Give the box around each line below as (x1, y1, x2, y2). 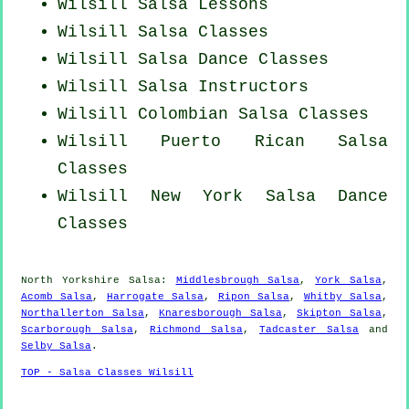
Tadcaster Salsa (259, 324, 359, 336)
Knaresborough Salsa (159, 308, 282, 320)
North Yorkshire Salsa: (21, 275, 176, 287)
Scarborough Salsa (21, 324, 133, 336)
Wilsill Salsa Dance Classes (58, 50, 329, 69)
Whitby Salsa (303, 291, 383, 303)
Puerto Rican (161, 132, 305, 152)
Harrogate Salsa (106, 291, 204, 303)
